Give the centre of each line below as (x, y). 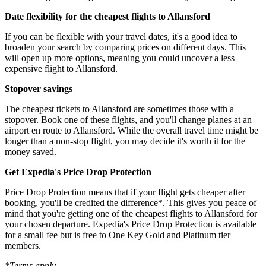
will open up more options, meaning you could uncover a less (120, 58)
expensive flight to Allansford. (61, 69)
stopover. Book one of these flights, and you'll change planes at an (128, 120)
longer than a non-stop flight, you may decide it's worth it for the (125, 141)
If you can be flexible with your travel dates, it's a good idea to (121, 37)
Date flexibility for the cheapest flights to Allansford (107, 17)
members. (23, 246)
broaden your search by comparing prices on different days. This (125, 47)
